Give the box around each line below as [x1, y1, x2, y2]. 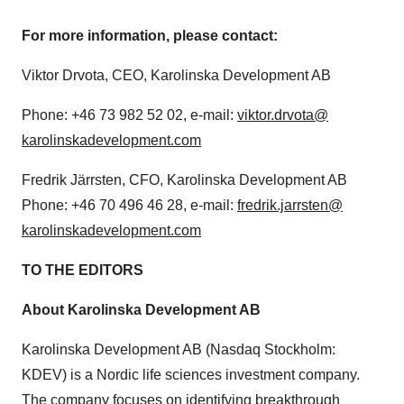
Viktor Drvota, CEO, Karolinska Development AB [22, 68, 331, 83]
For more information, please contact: [22, 28, 278, 43]
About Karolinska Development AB [22, 302, 261, 317]
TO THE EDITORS [22, 262, 143, 278]
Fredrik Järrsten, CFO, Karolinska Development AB [22, 172, 347, 188]
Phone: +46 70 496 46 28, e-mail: [22, 197, 237, 213]
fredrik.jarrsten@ [237, 197, 343, 213]
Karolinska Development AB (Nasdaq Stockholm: [22, 342, 335, 357]
